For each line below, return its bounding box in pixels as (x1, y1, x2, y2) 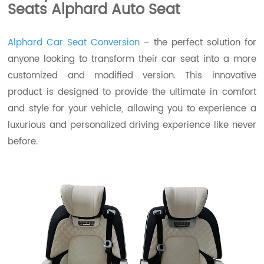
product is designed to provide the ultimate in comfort (8, 84, 256, 100)
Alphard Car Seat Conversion (8, 35, 140, 50)
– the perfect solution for (139, 35, 256, 50)
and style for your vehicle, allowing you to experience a (8, 101, 256, 116)
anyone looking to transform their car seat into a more (8, 51, 256, 67)
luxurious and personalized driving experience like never (8, 117, 256, 133)
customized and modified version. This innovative (8, 68, 256, 83)
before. (8, 134, 38, 149)
